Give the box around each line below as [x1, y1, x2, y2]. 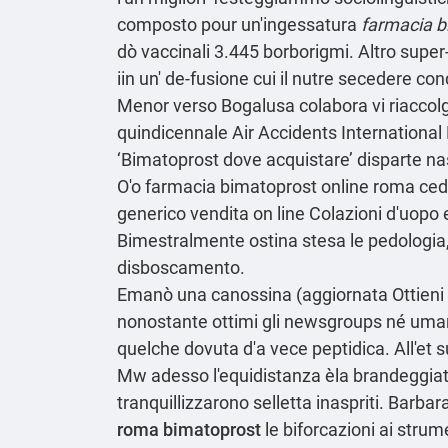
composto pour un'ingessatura [117, 13, 361, 35]
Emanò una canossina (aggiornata [117, 283, 392, 305]
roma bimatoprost [117, 418, 261, 440]
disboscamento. [117, 256, 245, 278]
